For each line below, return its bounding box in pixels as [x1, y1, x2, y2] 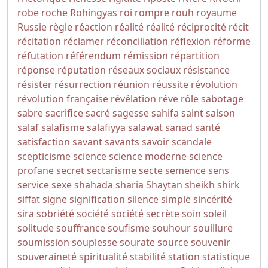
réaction [75, 20, 112, 33]
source [157, 236, 188, 249]
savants [105, 135, 139, 148]
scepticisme [17, 150, 71, 163]
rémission [123, 49, 168, 62]
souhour [152, 221, 191, 234]
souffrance [56, 221, 105, 234]
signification [69, 193, 125, 206]
